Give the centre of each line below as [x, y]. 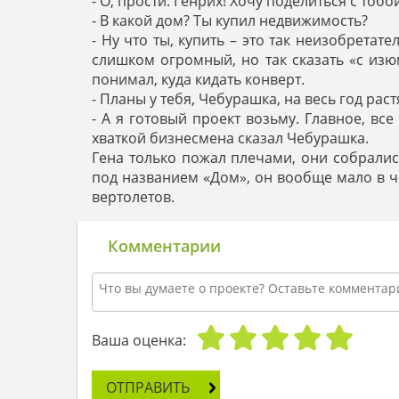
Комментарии [164, 245]
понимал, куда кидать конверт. [198, 79]
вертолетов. [133, 196]
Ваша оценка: [139, 340]
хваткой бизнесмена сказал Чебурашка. [230, 138]
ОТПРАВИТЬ [148, 387]
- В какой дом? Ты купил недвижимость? [230, 20]
